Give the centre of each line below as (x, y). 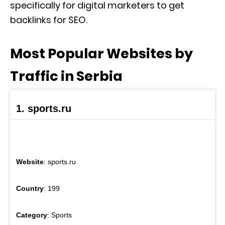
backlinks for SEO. (49, 20)
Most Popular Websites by (101, 53)
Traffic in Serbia (66, 76)
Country (30, 188)
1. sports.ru (44, 108)
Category (32, 215)
